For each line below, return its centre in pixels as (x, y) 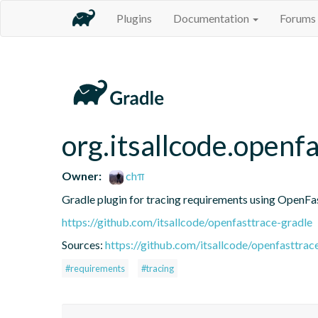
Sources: (83, 244)
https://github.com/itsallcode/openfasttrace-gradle (187, 221)
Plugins (134, 18)
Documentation (212, 18)
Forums (298, 18)
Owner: (82, 175)
